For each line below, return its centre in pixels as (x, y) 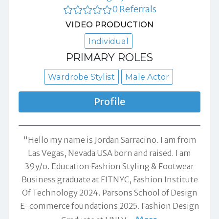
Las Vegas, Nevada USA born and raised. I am (109, 153)
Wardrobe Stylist (81, 77)
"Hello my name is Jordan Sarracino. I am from (109, 140)
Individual (108, 41)
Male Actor (147, 77)
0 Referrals (134, 9)
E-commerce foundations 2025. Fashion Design (109, 206)
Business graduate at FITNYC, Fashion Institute (109, 179)
